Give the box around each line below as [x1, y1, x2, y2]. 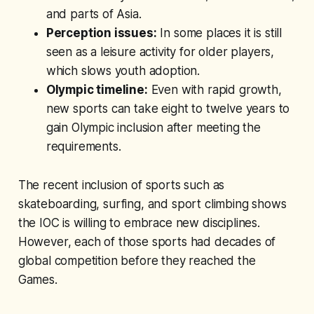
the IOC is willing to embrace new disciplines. [18, 215, 260, 230]
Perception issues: [46, 25, 157, 40]
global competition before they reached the [18, 253, 256, 268]
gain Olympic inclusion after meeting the [46, 120, 261, 135]
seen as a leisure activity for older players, [46, 44, 275, 59]
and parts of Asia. [46, 6, 142, 21]
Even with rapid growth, [147, 82, 282, 97]
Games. [18, 272, 57, 287]
